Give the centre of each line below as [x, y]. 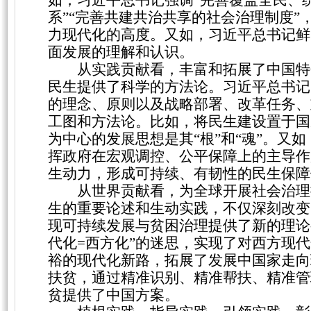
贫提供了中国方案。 [113, 295]
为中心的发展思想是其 [120, 139]
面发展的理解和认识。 [120, 52]
